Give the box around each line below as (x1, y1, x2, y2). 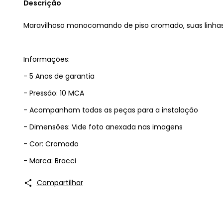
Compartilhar (36, 178, 83, 188)
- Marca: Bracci (23, 156, 76, 166)
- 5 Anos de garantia (23, 71, 95, 82)
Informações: (23, 54, 70, 65)
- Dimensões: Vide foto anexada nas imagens (23, 122, 183, 132)
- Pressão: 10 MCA (23, 88, 84, 99)
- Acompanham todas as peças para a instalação (23, 105, 198, 115)
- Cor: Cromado (23, 139, 79, 149)
